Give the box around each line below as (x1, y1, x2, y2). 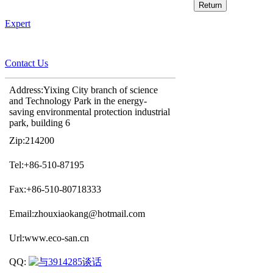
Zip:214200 (9, 135, 54, 146)
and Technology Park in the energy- (9, 96, 147, 106)
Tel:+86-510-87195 (9, 160, 84, 170)
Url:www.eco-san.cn (9, 233, 89, 243)
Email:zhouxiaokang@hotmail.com (9, 208, 145, 219)
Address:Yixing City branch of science (9, 85, 158, 95)
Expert (5, 18, 30, 29)
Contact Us (5, 58, 48, 68)
